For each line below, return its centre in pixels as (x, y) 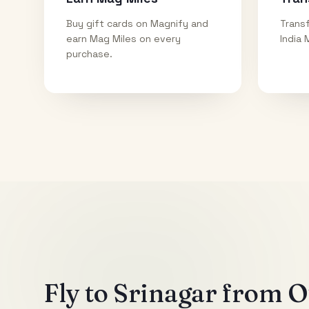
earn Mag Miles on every (123, 38)
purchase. (89, 53)
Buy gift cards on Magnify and (137, 23)
